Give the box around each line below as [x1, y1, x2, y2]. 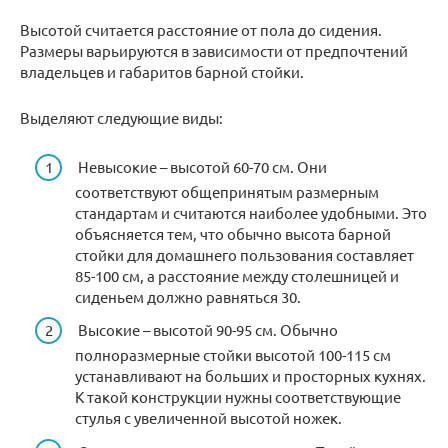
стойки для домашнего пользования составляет [75, 244, 414, 264]
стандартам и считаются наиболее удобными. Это [75, 202, 427, 222]
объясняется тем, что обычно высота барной [75, 223, 391, 243]
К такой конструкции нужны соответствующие [75, 387, 401, 407]
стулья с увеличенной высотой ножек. [75, 408, 342, 428]
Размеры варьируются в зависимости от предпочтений [20, 41, 408, 61]
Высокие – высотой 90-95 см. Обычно [75, 320, 338, 340]
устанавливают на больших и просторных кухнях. [75, 366, 426, 386]
